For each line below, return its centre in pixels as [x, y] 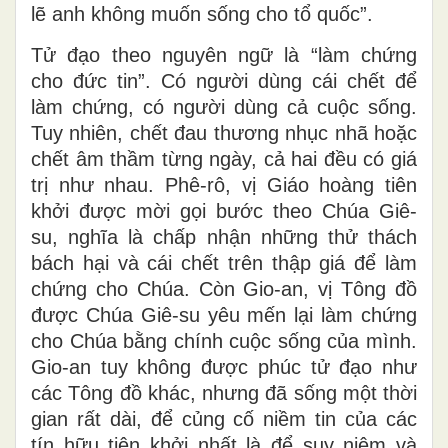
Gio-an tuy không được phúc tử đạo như [224, 366]
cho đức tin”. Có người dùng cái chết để [224, 80]
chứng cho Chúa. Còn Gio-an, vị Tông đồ [224, 288]
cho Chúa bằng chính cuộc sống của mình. [224, 340]
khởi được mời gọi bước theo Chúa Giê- [224, 210]
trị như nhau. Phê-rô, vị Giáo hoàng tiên [224, 184]
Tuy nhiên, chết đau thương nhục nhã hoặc [224, 132]
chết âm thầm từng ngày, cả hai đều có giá [224, 158]
